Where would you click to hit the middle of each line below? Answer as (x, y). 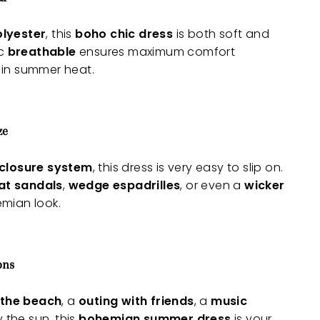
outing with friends (136, 301)
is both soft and (221, 34)
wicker (265, 186)
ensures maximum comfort (156, 52)
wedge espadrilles (124, 186)
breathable (42, 52)
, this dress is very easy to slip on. (188, 168)
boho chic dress (124, 34)
